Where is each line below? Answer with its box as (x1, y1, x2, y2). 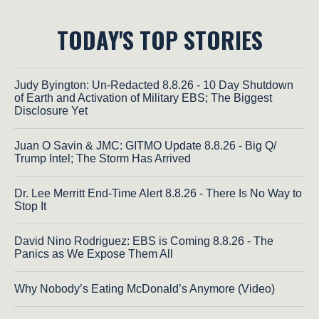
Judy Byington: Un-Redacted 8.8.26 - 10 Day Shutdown (14, 79, 293, 92)
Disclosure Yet (14, 105, 88, 117)
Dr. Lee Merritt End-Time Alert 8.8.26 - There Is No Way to (14, 187, 302, 200)
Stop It (14, 200, 46, 213)
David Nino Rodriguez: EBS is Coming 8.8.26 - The (14, 235, 273, 248)
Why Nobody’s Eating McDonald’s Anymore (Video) (14, 283, 275, 296)
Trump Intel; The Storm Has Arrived (14, 152, 191, 165)
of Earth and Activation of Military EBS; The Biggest (14, 92, 272, 105)
